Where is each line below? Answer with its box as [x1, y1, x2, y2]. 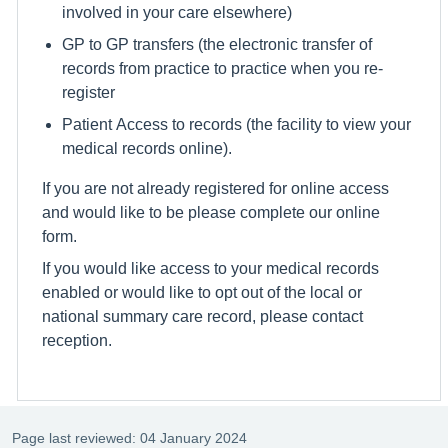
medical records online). [62, 139, 232, 156]
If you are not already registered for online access [42, 179, 389, 196]
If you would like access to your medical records [42, 259, 379, 276]
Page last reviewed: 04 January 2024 [12, 430, 247, 445]
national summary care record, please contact [42, 307, 363, 324]
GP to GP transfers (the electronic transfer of [62, 35, 372, 52]
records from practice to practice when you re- [62, 59, 383, 76]
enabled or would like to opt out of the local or [42, 283, 362, 300]
